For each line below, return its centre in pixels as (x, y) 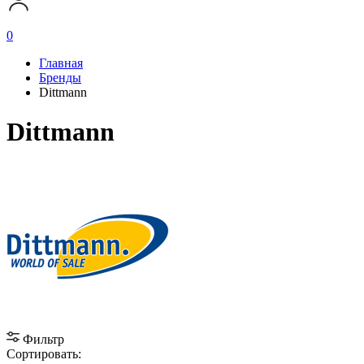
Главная (61, 63)
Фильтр (43, 339)
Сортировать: (44, 353)
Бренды (60, 78)
